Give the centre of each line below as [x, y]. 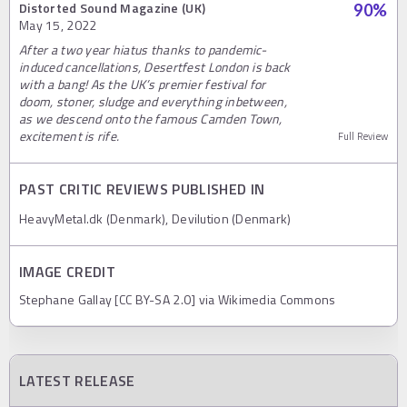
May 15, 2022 [58, 25]
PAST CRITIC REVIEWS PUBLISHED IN [142, 189]
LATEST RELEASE [77, 381]
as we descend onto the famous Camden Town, [151, 119]
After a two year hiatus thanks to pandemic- [143, 50]
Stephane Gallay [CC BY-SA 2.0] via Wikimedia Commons [178, 300]
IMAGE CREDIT [67, 272]
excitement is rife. [69, 136]
